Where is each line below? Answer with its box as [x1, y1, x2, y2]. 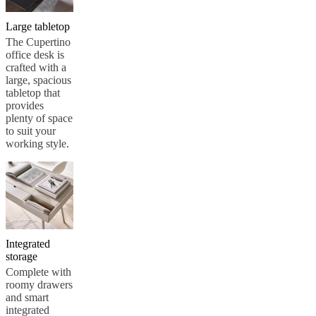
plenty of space [6, 111, 73, 124]
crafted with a [6, 61, 66, 73]
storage [6, 250, 37, 262]
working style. [6, 137, 69, 150]
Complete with [6, 265, 71, 278]
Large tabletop [6, 20, 70, 32]
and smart [6, 291, 49, 303]
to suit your [6, 124, 56, 137]
